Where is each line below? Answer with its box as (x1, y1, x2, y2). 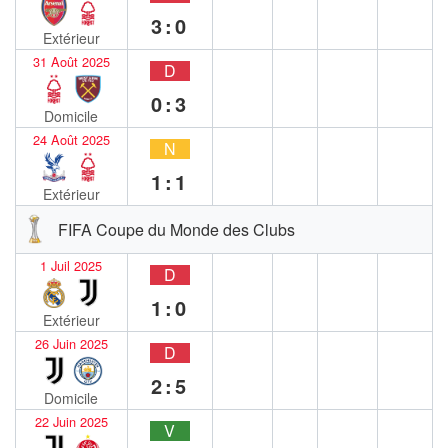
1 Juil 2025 (40, 255, 103, 275)
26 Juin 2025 (34, 333, 108, 353)
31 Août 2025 (32, 51, 110, 71)
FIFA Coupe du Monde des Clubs (58, 217, 295, 241)
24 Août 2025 (32, 129, 110, 149)
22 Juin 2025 (34, 411, 108, 431)
